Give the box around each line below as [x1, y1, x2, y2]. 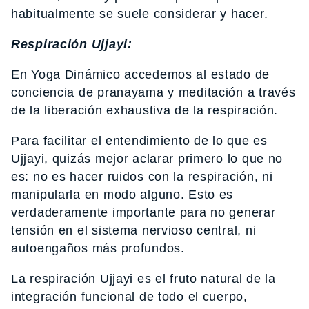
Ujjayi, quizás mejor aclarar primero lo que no [11, 152, 283, 166]
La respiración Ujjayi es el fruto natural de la [11, 272, 276, 286]
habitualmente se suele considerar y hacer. [11, 7, 268, 21]
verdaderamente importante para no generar [11, 206, 276, 220]
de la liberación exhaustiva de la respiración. [11, 103, 279, 118]
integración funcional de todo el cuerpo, [11, 290, 248, 304]
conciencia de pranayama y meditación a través [11, 86, 296, 100]
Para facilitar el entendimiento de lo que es [11, 134, 268, 148]
